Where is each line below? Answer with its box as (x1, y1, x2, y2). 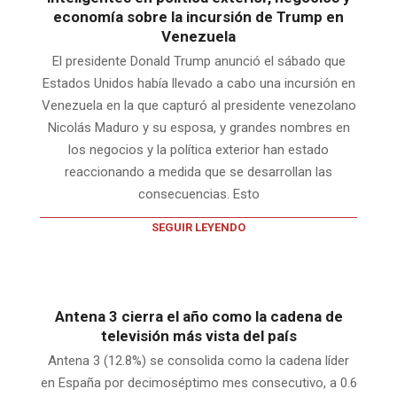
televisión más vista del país (100, 326, 297, 345)
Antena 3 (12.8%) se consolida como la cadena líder (48, 352, 349, 369)
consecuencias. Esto (137, 185, 260, 202)
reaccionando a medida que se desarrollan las (65, 163, 332, 180)
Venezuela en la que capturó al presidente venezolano (41, 97, 356, 113)
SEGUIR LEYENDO (152, 220, 245, 234)
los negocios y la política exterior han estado (68, 141, 329, 158)
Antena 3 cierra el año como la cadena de (54, 307, 343, 325)
